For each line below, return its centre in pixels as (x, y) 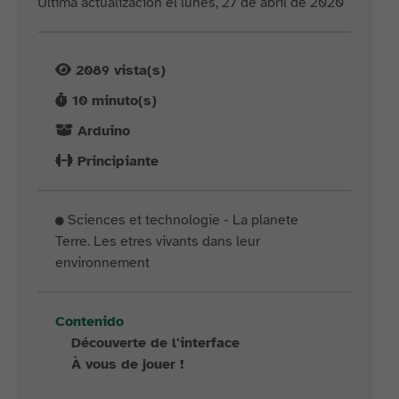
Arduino (104, 131)
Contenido (90, 322)
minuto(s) (122, 101)
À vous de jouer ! (128, 364)
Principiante (118, 161)
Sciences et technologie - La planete (182, 220)
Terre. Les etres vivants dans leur (158, 241)
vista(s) (138, 70)
